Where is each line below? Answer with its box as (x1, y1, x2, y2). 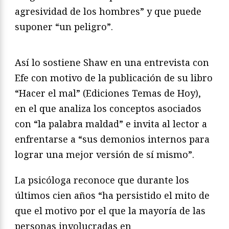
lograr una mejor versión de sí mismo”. (15, 148, 194, 161)
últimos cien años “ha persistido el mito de (15, 189, 210, 201)
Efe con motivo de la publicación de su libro (15, 71, 213, 84)
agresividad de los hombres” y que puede (15, 5, 201, 17)
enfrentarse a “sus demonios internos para (15, 132, 210, 145)
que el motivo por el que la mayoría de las (15, 204, 205, 217)
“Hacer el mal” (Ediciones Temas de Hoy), (15, 86, 201, 99)
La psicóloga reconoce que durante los (15, 173, 189, 186)
